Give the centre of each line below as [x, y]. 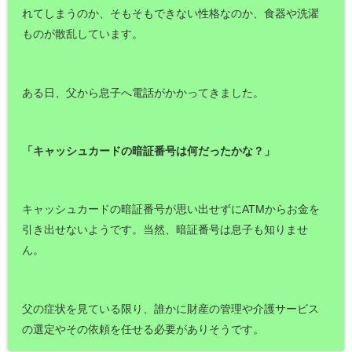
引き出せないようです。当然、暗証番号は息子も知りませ [165, 230]
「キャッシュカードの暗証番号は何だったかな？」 [149, 150]
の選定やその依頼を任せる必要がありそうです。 [143, 329]
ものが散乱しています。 [83, 34]
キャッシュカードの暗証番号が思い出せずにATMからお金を [171, 209]
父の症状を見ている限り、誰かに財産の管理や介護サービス [171, 308]
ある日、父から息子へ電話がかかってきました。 [143, 92]
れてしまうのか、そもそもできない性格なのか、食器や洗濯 [171, 14]
